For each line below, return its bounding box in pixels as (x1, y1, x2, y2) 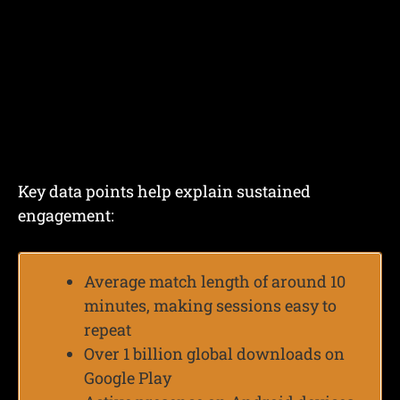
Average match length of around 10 (84, 270, 346, 292)
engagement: (18, 204, 114, 226)
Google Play (84, 366, 171, 388)
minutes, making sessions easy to (84, 294, 337, 316)
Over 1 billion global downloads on (84, 342, 345, 364)
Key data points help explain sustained (18, 179, 311, 202)
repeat (84, 318, 131, 340)
